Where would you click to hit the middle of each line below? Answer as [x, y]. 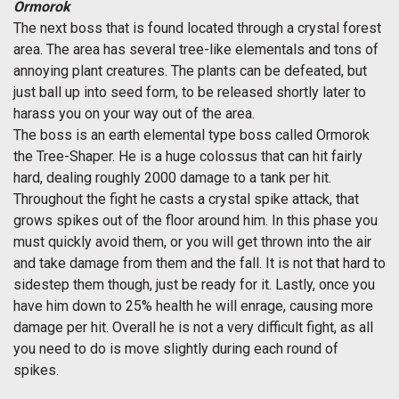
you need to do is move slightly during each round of [176, 349]
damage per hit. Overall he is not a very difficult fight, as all [193, 328]
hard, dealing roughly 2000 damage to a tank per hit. [172, 178]
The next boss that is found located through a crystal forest [197, 28]
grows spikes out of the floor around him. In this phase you [195, 221]
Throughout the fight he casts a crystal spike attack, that [186, 199]
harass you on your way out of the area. [134, 114]
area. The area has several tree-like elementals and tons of [196, 50]
